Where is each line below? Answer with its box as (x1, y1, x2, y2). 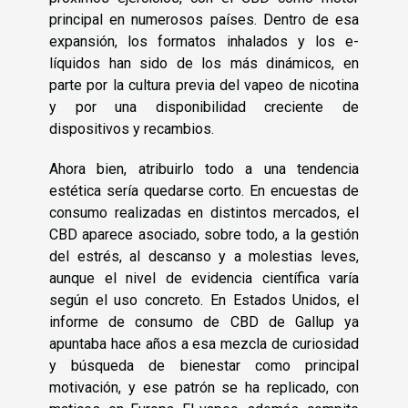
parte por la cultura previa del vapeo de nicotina (49, 76, 359, 94)
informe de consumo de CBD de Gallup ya (49, 312, 359, 331)
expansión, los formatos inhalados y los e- (49, 32, 359, 50)
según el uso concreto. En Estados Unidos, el (49, 291, 359, 309)
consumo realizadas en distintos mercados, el (49, 203, 359, 221)
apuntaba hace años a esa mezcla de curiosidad (49, 334, 359, 352)
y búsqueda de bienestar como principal (49, 356, 359, 374)
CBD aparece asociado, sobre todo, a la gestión (49, 225, 359, 243)
